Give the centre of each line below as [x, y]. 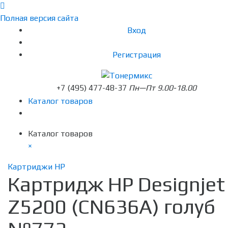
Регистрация [137, 55]
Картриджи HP [36, 167]
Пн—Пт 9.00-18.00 [163, 88]
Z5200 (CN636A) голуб [111, 207]
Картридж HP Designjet [116, 184]
